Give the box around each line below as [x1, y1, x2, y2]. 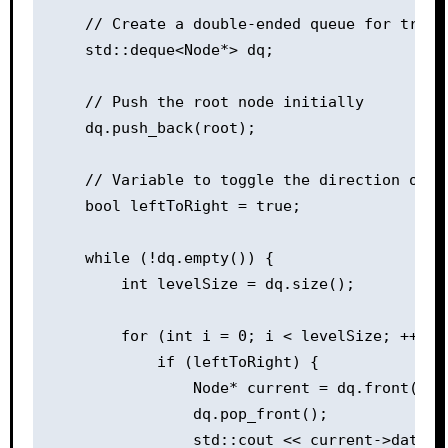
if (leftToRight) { [48, 352, 319, 371]
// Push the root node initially [48, 92, 364, 111]
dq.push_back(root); [48, 118, 256, 137]
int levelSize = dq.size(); [48, 274, 355, 293]
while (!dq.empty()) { [48, 248, 274, 267]
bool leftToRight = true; [48, 196, 301, 215]
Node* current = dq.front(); [48, 378, 436, 397]
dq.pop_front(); [48, 404, 328, 423]
